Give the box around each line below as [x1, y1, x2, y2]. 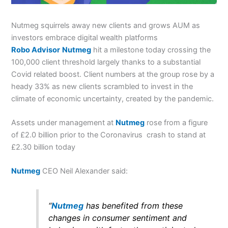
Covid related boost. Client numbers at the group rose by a [11, 69, 215, 79]
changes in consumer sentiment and [48, 212, 187, 223]
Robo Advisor [11, 45, 61, 54]
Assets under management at [11, 118, 116, 127]
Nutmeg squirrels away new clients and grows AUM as [11, 20, 201, 30]
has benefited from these [83, 200, 183, 211]
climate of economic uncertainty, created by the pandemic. [11, 94, 214, 103]
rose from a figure [145, 118, 208, 127]
